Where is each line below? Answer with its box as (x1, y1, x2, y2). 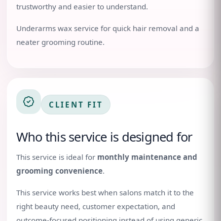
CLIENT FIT (49, 100, 103, 110)
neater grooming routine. (16, 37, 105, 47)
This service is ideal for (16, 152, 97, 162)
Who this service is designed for (16, 128, 193, 146)
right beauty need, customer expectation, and (16, 201, 175, 211)
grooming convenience (16, 166, 103, 176)
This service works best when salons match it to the (16, 187, 194, 197)
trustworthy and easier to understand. (16, 1, 148, 11)
